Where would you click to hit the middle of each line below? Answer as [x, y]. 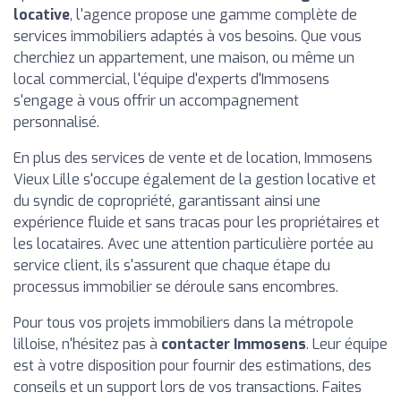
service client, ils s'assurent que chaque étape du [172, 265]
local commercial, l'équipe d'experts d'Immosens [171, 79]
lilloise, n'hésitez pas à [87, 344]
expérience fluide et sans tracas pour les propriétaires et [196, 222]
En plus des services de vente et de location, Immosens [193, 158]
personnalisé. [56, 122]
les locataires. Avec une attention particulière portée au [193, 244]
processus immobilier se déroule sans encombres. [176, 287]
